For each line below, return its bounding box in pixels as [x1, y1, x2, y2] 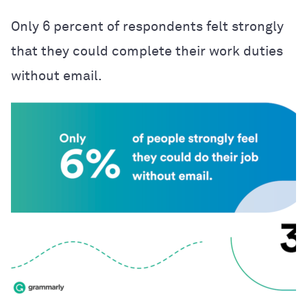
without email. [11, 69, 102, 83]
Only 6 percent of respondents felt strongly [11, 19, 284, 34]
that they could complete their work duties [11, 44, 283, 58]
